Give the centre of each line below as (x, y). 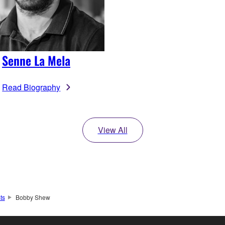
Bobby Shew (33, 197)
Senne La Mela (36, 61)
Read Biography (31, 87)
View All (113, 130)
